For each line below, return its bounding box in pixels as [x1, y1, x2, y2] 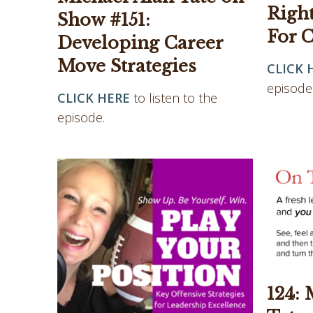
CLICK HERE [57, 89, 130, 107]
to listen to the [130, 89, 217, 107]
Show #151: [57, 10, 150, 31]
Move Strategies [57, 56, 196, 77]
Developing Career [57, 33, 223, 54]
